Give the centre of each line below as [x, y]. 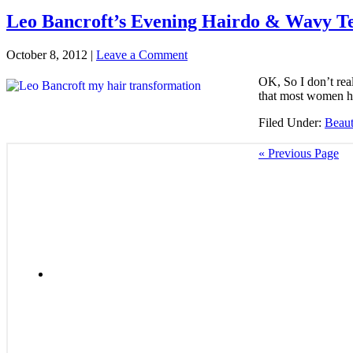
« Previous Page [299, 153]
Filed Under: [292, 122]
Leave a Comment [142, 54]
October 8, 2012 [47, 54]
